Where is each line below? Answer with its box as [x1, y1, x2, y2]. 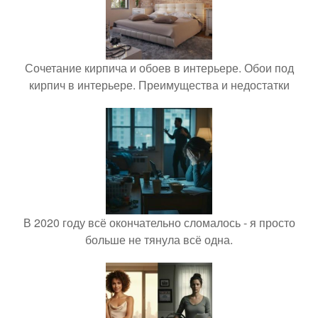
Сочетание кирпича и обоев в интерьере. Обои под [24, 60, 294, 77]
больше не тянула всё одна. [85, 231, 233, 248]
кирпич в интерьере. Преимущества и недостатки [28, 77, 290, 94]
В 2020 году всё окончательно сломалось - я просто [23, 214, 295, 231]
